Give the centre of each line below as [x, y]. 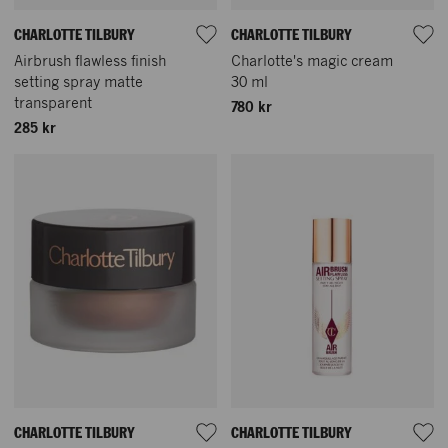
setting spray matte [78, 82]
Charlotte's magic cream [312, 61]
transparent [53, 103]
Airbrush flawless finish [90, 61]
